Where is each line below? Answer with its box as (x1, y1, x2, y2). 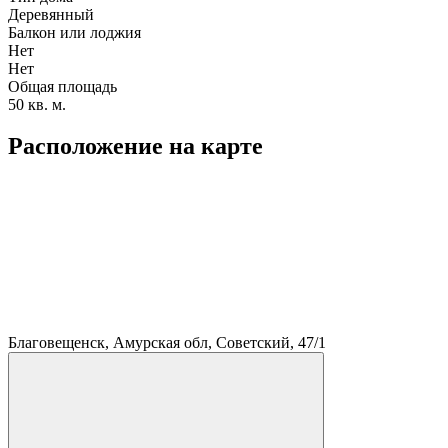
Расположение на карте (8, 133, 263, 160)
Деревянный (8, 5, 94, 23)
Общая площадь (8, 77, 117, 95)
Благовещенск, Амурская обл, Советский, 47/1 (8, 334, 326, 352)
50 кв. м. (8, 95, 66, 113)
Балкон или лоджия (8, 23, 141, 41)
